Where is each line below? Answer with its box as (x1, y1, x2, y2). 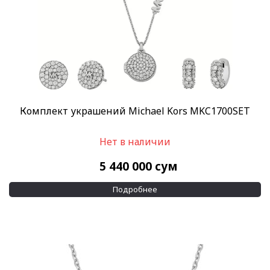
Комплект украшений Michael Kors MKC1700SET (20, 104, 250, 118)
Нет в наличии (99, 135, 171, 149)
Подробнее (113, 184, 157, 195)
